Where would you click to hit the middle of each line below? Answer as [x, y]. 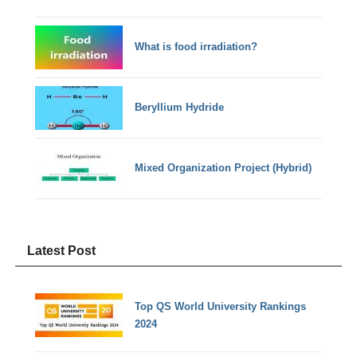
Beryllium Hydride [180, 108]
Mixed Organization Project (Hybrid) [224, 168]
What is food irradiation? [196, 47]
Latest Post [62, 251]
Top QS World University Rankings [221, 306]
